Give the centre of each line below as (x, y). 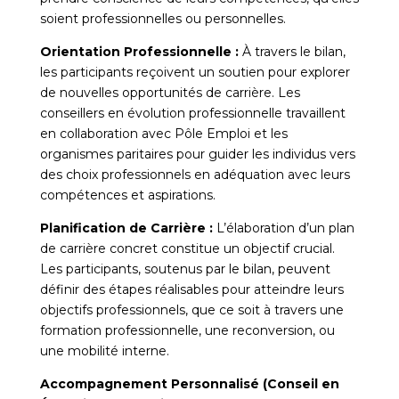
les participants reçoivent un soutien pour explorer (195, 72)
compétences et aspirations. (127, 195)
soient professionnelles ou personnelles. (163, 18)
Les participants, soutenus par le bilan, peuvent (185, 269)
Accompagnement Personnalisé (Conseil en (189, 383)
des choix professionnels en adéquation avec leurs (195, 174)
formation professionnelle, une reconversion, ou (187, 330)
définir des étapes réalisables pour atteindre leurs (191, 289)
